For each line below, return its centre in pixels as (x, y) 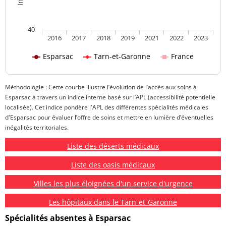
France (182, 56)
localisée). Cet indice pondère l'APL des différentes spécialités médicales (107, 107)
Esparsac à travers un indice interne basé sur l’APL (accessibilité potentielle (110, 97)
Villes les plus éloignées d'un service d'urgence (113, 184)
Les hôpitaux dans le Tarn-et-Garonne (113, 202)
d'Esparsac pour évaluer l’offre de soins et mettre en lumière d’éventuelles (109, 118)
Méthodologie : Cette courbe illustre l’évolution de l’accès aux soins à (101, 87)
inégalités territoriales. (37, 128)
